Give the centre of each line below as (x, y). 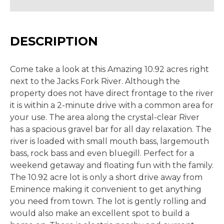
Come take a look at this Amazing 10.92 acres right (109, 69)
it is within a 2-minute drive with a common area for (112, 105)
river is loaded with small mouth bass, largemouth (109, 141)
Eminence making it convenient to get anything (106, 189)
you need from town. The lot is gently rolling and (108, 201)
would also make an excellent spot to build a (100, 213)
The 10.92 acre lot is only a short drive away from (106, 177)
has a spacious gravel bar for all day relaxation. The (111, 129)
